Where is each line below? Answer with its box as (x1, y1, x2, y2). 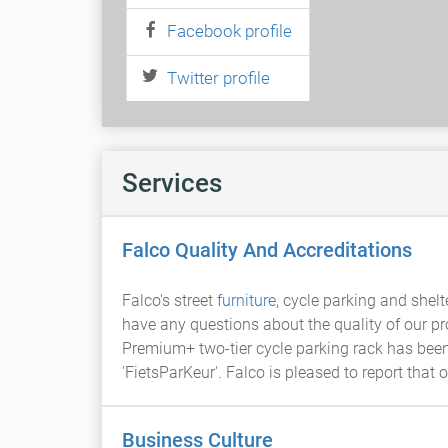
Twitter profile (167, 67, 270, 88)
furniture (217, 291, 276, 310)
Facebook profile (167, 21, 292, 42)
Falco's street (122, 291, 217, 310)
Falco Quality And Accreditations (122, 238, 412, 262)
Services (122, 168, 222, 198)
